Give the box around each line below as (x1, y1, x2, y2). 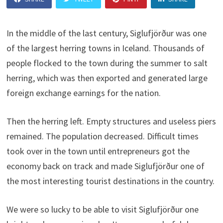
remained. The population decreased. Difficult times (6, 130, 199, 142)
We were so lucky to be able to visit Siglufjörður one (6, 204, 199, 215)
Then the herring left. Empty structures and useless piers (6, 115, 216, 127)
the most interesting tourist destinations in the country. (6, 175, 215, 187)
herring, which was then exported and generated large (6, 72, 208, 84)
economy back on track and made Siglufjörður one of (6, 160, 205, 172)
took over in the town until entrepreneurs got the (6, 145, 190, 157)
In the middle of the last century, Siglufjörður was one (6, 27, 207, 39)
